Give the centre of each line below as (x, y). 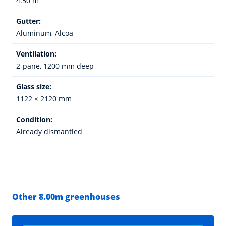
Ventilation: (36, 53)
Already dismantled (49, 131)
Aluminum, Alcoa (45, 33)
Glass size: (34, 86)
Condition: (34, 119)
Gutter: (29, 21)
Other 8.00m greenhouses (66, 196)
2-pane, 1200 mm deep (55, 66)
